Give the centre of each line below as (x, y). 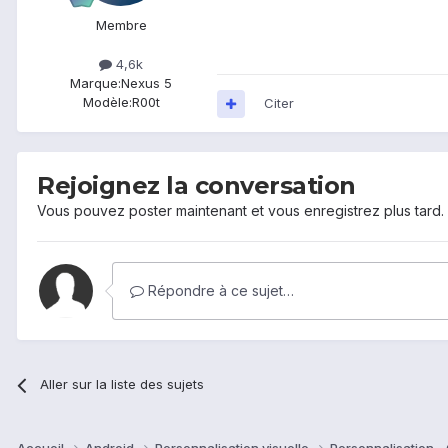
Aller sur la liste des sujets (122, 384)
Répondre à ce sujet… (219, 291)
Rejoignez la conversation (196, 186)
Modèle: (107, 102)
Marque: (95, 83)
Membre (121, 25)
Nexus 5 (146, 83)
